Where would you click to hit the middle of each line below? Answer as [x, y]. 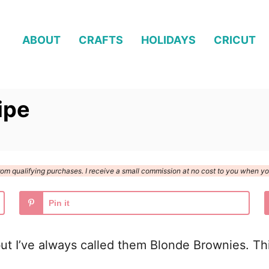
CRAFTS [101, 40]
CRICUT [235, 40]
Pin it [59, 203]
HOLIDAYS [168, 40]
